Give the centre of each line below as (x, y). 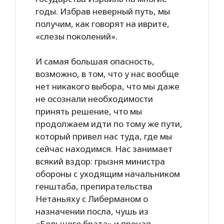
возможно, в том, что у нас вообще (107, 74)
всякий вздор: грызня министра (100, 161)
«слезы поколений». (76, 36)
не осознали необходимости (94, 99)
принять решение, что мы (89, 111)
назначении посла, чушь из (92, 211)
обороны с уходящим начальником (108, 174)
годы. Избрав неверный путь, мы (103, 11)
